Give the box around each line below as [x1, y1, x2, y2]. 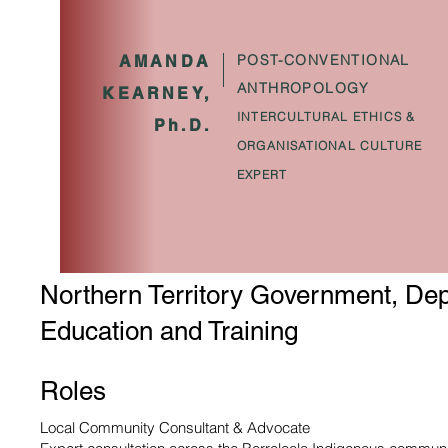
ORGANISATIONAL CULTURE [237, 138, 423, 153]
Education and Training [40, 316, 298, 346]
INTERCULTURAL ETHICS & [237, 109, 416, 124]
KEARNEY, [102, 84, 211, 103]
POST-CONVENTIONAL [237, 51, 410, 69]
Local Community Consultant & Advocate [40, 418, 310, 437]
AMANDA [118, 52, 211, 71]
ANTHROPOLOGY [237, 79, 370, 97]
